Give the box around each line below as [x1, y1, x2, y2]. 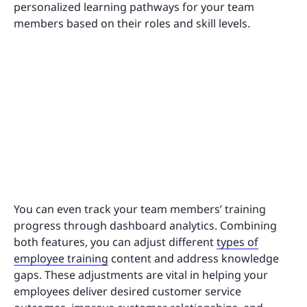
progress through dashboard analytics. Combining [14, 218, 277, 234]
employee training [14, 251, 108, 267]
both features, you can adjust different [14, 234, 217, 250]
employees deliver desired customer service [14, 284, 241, 299]
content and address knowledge [108, 251, 279, 267]
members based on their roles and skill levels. [14, 15, 253, 31]
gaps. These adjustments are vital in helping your [14, 267, 268, 283]
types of [217, 234, 258, 250]
